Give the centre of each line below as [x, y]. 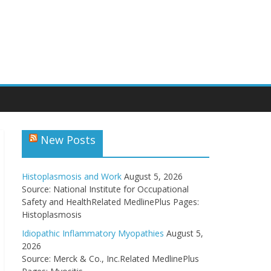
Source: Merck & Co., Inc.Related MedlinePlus [110, 259]
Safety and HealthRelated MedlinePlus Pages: [110, 202]
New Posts [68, 140]
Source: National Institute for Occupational [105, 189]
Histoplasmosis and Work [72, 176]
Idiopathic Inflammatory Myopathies [93, 233]
